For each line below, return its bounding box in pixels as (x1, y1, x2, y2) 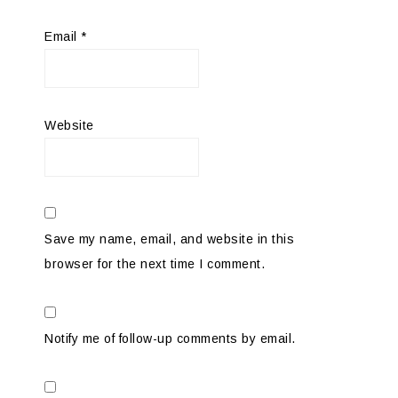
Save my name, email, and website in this (44, 231, 294, 246)
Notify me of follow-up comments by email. (44, 330, 296, 346)
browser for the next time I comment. (44, 256, 265, 271)
